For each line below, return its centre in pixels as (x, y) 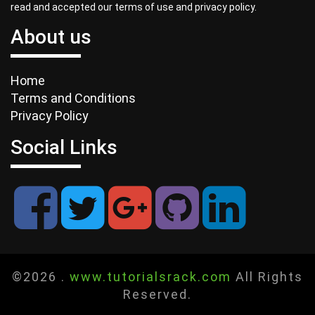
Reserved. (157, 294)
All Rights (267, 276)
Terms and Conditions (73, 98)
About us (51, 37)
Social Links (64, 147)
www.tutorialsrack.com (150, 276)
